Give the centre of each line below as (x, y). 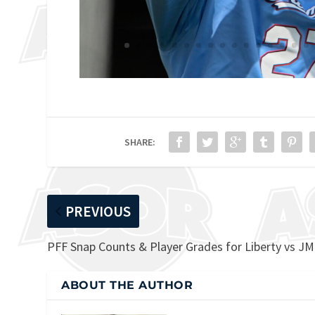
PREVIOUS (98, 211)
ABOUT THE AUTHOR (127, 285)
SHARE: (140, 142)
